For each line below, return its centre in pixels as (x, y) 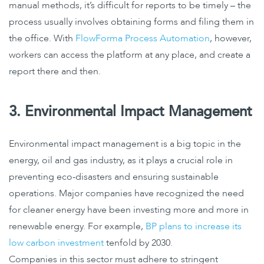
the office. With (42, 39)
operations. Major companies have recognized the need (126, 194)
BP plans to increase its (194, 227)
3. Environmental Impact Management (131, 112)
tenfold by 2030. (138, 243)
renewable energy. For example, (77, 227)
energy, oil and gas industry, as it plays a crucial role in (121, 161)
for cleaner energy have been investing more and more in (129, 210)
